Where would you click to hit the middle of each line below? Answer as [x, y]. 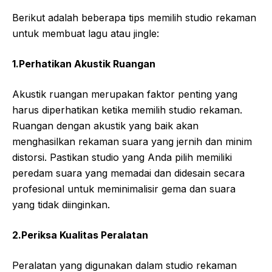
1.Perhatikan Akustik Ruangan [84, 63]
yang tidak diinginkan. [61, 204]
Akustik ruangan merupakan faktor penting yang [125, 94]
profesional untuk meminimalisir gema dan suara [124, 189]
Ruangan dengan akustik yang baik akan [105, 125]
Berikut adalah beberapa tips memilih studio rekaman [134, 17]
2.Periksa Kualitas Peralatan [80, 235]
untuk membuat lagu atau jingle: [86, 33]
